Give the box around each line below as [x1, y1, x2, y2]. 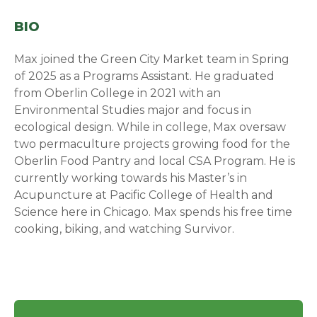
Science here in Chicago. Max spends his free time [14, 205, 293, 219]
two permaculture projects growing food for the [14, 137, 291, 151]
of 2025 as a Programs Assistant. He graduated [14, 69, 275, 83]
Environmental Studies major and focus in [14, 103, 252, 117]
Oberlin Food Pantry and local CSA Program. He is [14, 154, 296, 168]
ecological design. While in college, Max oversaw [14, 120, 287, 134]
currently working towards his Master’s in [14, 171, 248, 185]
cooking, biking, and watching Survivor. [14, 222, 235, 236]
